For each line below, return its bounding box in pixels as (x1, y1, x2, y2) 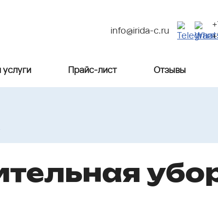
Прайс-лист (68, 64, 117, 75)
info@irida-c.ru (110, 24, 170, 36)
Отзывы (154, 64, 186, 75)
